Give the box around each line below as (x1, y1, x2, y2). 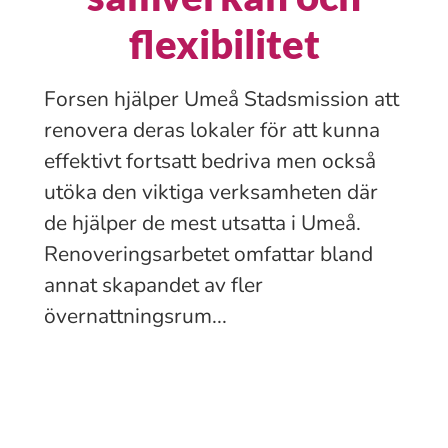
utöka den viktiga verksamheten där (44, 178, 378, 206)
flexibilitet (128, 20, 320, 68)
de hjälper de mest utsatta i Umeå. (44, 209, 361, 237)
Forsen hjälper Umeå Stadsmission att (44, 85, 399, 113)
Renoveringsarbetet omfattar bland (44, 240, 373, 268)
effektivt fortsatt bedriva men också (44, 147, 376, 175)
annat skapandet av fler (44, 271, 263, 299)
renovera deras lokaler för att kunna (44, 116, 380, 144)
